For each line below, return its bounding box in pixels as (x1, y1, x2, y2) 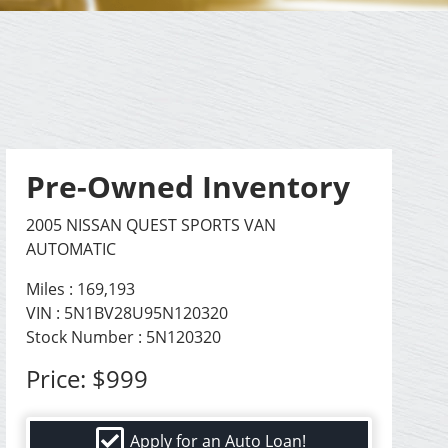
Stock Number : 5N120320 (26, 326, 222, 349)
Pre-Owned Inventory (26, 166, 351, 208)
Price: (26, 362, 93, 396)
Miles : (26, 278, 78, 301)
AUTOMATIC (26, 238, 117, 261)
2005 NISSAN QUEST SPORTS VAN (26, 214, 277, 237)
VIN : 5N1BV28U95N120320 (26, 302, 229, 325)
